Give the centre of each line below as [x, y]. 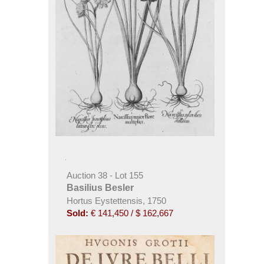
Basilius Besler [100, 187]
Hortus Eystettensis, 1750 [116, 200]
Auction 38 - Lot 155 [105, 175]
